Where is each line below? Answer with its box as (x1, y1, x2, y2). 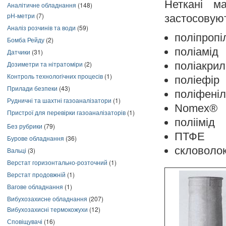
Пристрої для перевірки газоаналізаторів (7, 108, 126, 117)
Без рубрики (7, 122, 42, 130)
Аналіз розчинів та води (7, 23, 76, 32)
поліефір (174, 73, 219, 86)
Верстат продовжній (7, 170, 66, 179)
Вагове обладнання (7, 182, 63, 191)
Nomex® (174, 101, 217, 115)
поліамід (174, 45, 218, 58)
